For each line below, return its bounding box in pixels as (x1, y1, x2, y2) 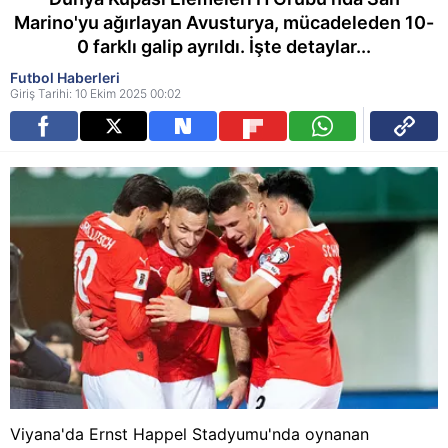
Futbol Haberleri (10, 69, 120, 86)
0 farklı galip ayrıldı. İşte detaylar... (77, 36, 371, 57)
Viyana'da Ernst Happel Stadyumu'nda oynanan (10, 424, 369, 445)
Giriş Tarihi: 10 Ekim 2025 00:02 (10, 86, 181, 101)
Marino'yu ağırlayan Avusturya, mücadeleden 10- (14, 12, 434, 33)
